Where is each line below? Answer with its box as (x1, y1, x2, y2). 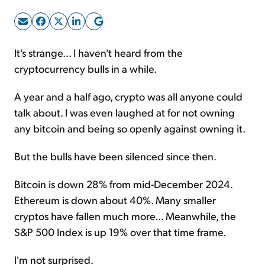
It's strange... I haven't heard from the (14, 46, 183, 59)
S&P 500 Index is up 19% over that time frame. (14, 225, 226, 238)
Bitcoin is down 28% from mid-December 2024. (14, 177, 232, 190)
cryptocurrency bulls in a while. (14, 62, 157, 75)
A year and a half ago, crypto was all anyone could (14, 89, 243, 103)
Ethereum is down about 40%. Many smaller (14, 193, 216, 206)
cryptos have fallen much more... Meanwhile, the (14, 209, 236, 222)
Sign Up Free (93, 25, 172, 43)
